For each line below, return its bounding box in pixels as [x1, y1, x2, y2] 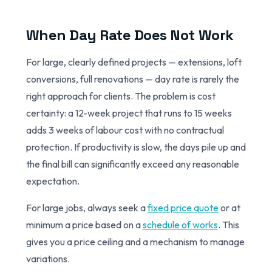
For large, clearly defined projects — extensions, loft [25, 55, 242, 68]
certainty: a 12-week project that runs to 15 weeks [25, 106, 232, 119]
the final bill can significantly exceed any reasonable [25, 157, 239, 170]
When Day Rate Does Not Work [25, 25, 234, 44]
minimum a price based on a [25, 218, 143, 231]
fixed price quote [147, 201, 219, 214]
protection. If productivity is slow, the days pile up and [25, 140, 246, 153]
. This [217, 218, 239, 231]
